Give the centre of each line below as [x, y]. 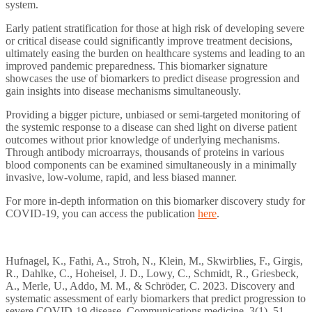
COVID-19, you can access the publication [102, 213]
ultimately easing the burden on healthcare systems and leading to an [155, 53]
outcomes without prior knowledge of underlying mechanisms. [143, 139]
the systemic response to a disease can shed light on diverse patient [151, 127]
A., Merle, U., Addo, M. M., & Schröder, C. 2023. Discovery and [150, 286]
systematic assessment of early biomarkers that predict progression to [156, 298]
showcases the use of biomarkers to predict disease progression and [153, 78]
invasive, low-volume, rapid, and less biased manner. [121, 177]
